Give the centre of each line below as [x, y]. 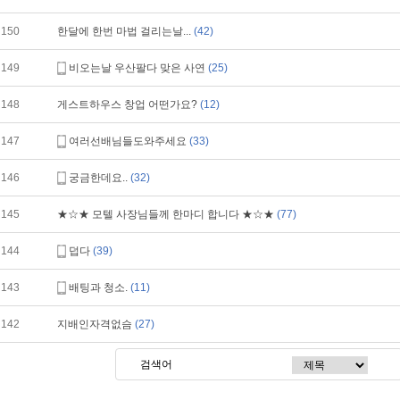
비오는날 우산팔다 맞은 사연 [138, 68]
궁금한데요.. [100, 178]
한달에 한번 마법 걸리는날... [125, 31]
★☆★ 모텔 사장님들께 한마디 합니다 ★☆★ [167, 214]
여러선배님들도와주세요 [129, 141]
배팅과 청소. [100, 287]
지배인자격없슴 [96, 324]
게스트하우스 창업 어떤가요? [129, 104]
